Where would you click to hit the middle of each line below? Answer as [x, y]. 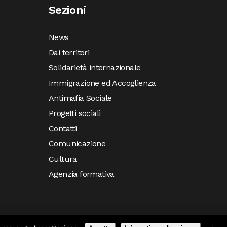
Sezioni [67, 10]
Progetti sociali [75, 113]
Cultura [63, 159]
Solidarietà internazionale [95, 68]
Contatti [63, 128]
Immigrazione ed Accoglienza [102, 83]
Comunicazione [77, 144]
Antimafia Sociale [80, 98]
